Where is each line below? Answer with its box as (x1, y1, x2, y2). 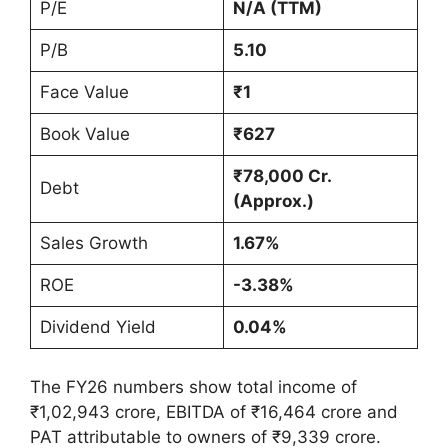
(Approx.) (232, 191, 314, 212)
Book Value (39, 124, 130, 145)
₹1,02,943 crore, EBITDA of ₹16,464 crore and (30, 401, 398, 422)
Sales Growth (39, 233, 148, 254)
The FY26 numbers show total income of (30, 376, 357, 397)
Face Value (39, 82, 129, 103)
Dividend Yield (39, 317, 156, 338)
